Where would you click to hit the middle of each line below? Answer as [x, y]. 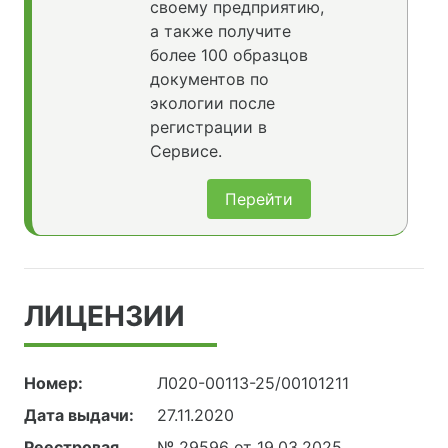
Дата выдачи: [79, 415]
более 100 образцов [228, 55]
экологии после [212, 103]
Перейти [259, 199]
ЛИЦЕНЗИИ [104, 316]
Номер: [53, 383]
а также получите [220, 31]
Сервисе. [185, 151]
